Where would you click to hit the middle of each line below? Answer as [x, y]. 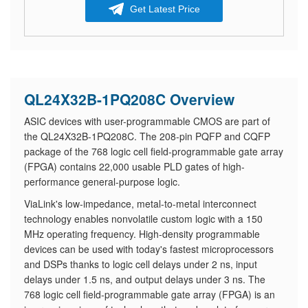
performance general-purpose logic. [102, 181]
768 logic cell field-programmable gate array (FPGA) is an [150, 294]
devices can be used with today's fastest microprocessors [149, 249]
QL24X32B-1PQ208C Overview [129, 99]
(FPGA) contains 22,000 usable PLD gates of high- [134, 166]
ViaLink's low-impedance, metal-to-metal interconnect [140, 203]
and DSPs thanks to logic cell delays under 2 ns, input [141, 264]
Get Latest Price [165, 9]
